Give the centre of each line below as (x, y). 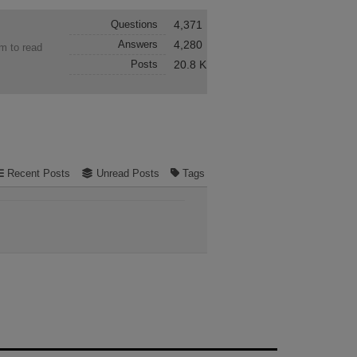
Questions (134, 24)
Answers (137, 44)
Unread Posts (127, 173)
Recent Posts (38, 173)
